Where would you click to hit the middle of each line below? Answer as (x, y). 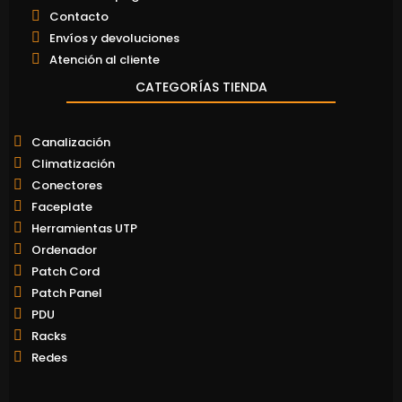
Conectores (67, 185)
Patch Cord (66, 271)
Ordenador (64, 249)
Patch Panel (67, 293)
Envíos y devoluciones (114, 38)
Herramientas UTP (84, 228)
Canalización (71, 142)
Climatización (73, 163)
